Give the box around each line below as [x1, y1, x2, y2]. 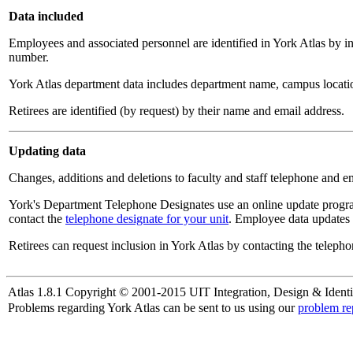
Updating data [9, 144, 86, 158]
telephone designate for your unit [65, 212, 229, 225]
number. [9, 50, 49, 64]
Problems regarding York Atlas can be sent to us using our [8, 301, 298, 314]
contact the [9, 212, 65, 225]
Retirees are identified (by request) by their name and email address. [9, 104, 344, 117]
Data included [9, 9, 84, 23]
